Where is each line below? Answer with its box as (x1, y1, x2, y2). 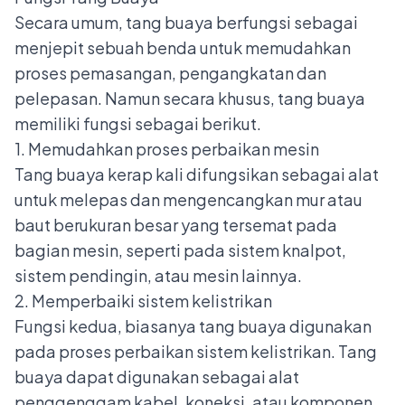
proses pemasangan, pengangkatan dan (14, 62, 326, 84)
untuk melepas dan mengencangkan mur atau (14, 189, 363, 211)
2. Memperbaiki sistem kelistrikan (14, 290, 272, 312)
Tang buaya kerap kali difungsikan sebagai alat (14, 164, 379, 185)
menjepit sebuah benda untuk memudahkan (14, 37, 351, 59)
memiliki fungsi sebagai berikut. (14, 113, 261, 135)
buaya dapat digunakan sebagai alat (14, 366, 299, 388)
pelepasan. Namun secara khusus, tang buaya (14, 88, 365, 109)
